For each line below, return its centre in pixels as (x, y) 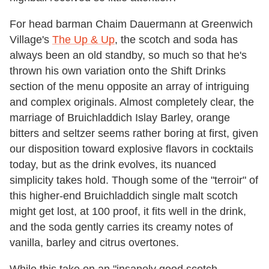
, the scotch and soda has (176, 39)
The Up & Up (83, 39)
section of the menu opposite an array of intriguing (129, 86)
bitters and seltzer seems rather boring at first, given (134, 133)
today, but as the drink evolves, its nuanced (113, 164)
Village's (31, 39)
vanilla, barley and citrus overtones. (94, 242)
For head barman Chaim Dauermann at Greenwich (131, 24)
